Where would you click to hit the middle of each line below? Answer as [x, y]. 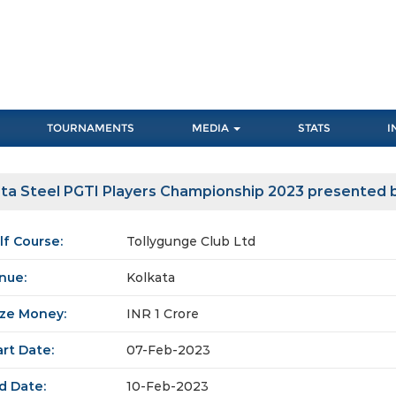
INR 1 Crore [163, 314]
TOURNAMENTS [91, 128]
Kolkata [151, 278]
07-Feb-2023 [168, 350]
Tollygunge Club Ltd [191, 242]
